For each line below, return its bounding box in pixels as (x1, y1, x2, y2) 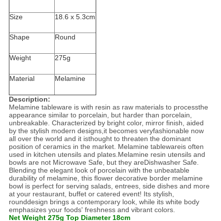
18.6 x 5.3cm (54, 13, 95, 21)
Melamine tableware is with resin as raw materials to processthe (8, 103, 208, 111)
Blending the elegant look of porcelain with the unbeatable (8, 166, 189, 175)
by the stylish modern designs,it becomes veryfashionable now (8, 127, 204, 135)
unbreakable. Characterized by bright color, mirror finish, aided (8, 119, 204, 127)
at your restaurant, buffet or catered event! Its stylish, (8, 190, 174, 198)
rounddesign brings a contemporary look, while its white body (8, 198, 199, 206)
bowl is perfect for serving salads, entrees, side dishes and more (8, 182, 210, 190)
